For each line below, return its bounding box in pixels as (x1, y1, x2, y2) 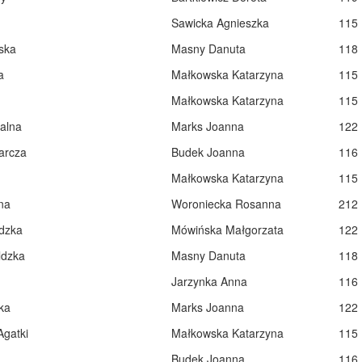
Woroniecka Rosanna (170, 196, 281, 212)
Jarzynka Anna (170, 273, 247, 289)
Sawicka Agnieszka (170, 15, 269, 31)
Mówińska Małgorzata (170, 221, 284, 238)
